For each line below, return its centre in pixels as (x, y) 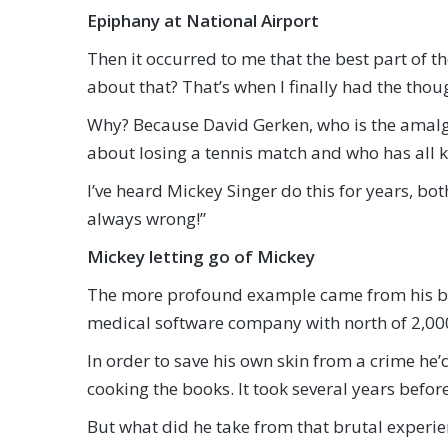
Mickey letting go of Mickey (201, 256)
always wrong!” (146, 218)
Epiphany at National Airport (203, 20)
